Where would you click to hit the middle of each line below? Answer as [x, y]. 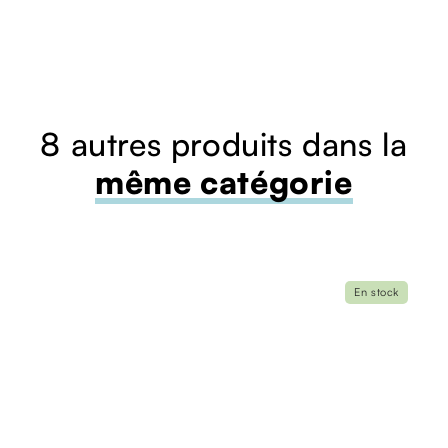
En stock [376, 291]
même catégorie [224, 181]
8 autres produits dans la [224, 143]
